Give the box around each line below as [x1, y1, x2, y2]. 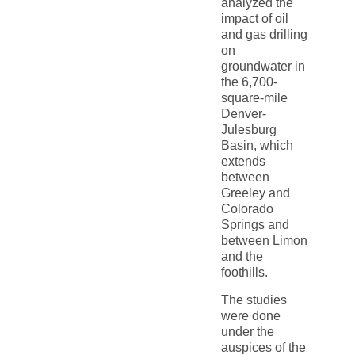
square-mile [220, 91, 288, 105]
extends [220, 155, 265, 169]
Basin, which [220, 139, 293, 153]
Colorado [220, 202, 273, 216]
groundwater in [220, 59, 305, 74]
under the [220, 324, 274, 338]
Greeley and [220, 186, 290, 200]
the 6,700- [220, 75, 277, 90]
